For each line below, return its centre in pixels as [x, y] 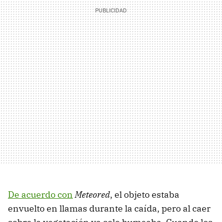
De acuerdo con [40, 195]
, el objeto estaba [145, 195]
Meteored [92, 195]
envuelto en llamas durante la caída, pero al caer [109, 209]
